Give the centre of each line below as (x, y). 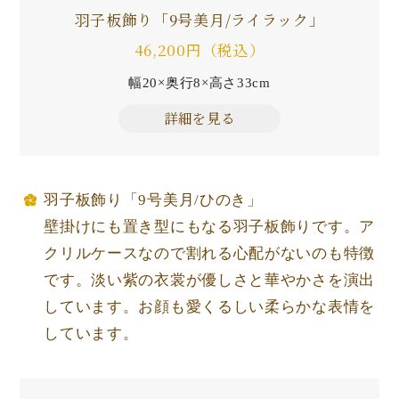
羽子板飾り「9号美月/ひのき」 (153, 200)
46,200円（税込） (199, 50)
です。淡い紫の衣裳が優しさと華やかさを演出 (209, 281)
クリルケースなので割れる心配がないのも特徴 (209, 254)
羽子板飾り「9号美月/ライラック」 (199, 20)
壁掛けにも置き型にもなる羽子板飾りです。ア (209, 227)
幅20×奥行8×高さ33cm (199, 83)
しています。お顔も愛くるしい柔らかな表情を (209, 307)
